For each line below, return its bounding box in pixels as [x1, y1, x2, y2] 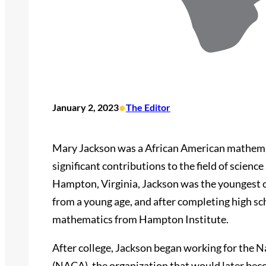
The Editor [126, 102, 170, 113]
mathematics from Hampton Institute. [52, 213, 229, 226]
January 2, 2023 [52, 102, 119, 113]
